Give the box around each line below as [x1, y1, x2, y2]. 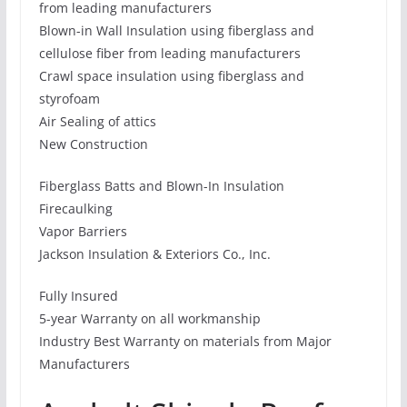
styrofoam [38, 90, 100, 108]
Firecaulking [38, 200, 113, 218]
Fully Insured [38, 287, 118, 305]
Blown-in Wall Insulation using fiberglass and [38, 22, 314, 40]
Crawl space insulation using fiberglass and [38, 67, 304, 85]
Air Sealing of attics [38, 113, 156, 131]
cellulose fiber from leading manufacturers [38, 45, 301, 63]
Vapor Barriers [38, 223, 127, 241]
